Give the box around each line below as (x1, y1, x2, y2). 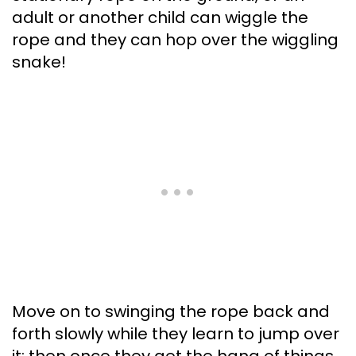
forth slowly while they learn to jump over (12, 323, 339, 346)
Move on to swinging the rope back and (12, 300, 330, 323)
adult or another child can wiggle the (12, 6, 308, 29)
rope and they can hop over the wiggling (12, 29, 339, 52)
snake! (12, 51, 66, 74)
